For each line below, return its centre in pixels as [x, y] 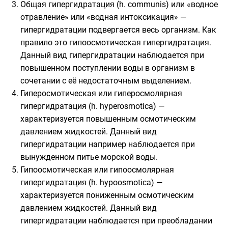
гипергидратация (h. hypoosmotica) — [91, 182]
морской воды [128, 157]
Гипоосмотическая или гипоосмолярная [97, 170]
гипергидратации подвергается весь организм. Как [118, 30]
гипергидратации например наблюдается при [108, 144]
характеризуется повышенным [80, 119]
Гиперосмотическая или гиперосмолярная [101, 93]
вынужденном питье [61, 157]
